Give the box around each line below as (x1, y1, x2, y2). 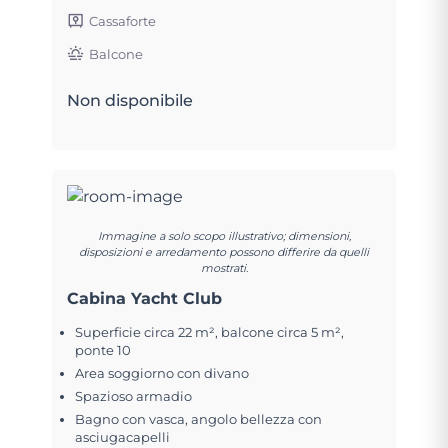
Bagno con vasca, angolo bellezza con (75, 410, 323, 427)
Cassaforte (89, 12, 157, 29)
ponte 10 (75, 341, 132, 358)
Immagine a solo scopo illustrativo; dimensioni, (97, 228, 351, 243)
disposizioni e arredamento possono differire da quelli (79, 244, 369, 259)
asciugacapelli (75, 428, 171, 445)
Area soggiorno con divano (75, 364, 250, 381)
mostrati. (200, 260, 248, 275)
